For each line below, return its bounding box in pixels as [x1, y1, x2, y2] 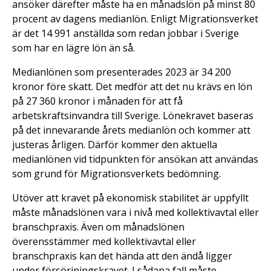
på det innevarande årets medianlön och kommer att [12, 123, 250, 137]
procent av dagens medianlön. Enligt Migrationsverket [12, 11, 258, 25]
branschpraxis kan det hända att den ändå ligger [12, 249, 232, 263]
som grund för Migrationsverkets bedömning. [12, 166, 221, 180]
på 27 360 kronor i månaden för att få [12, 94, 183, 108]
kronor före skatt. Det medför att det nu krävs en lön [12, 79, 252, 93]
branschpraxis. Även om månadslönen [12, 220, 184, 233]
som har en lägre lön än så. [12, 41, 135, 54]
